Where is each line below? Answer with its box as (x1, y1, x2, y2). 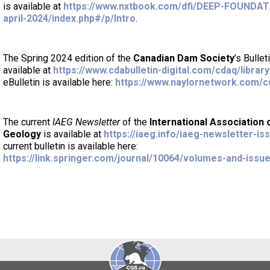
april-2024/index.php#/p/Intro (2, 13, 136, 24)
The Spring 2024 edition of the (2, 52, 133, 64)
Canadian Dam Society (133, 52, 234, 64)
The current (2, 116, 52, 128)
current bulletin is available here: (2, 140, 138, 152)
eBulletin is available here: (2, 77, 115, 88)
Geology (2, 128, 41, 140)
